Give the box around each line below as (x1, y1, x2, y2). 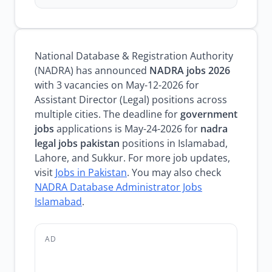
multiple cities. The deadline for (35, 107, 180, 121)
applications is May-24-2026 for (54, 122, 200, 135)
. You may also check (127, 166, 221, 179)
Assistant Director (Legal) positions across (35, 93, 227, 106)
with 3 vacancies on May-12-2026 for (35, 78, 199, 92)
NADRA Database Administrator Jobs (35, 180, 202, 194)
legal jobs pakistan (35, 137, 120, 150)
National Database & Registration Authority (35, 49, 233, 63)
